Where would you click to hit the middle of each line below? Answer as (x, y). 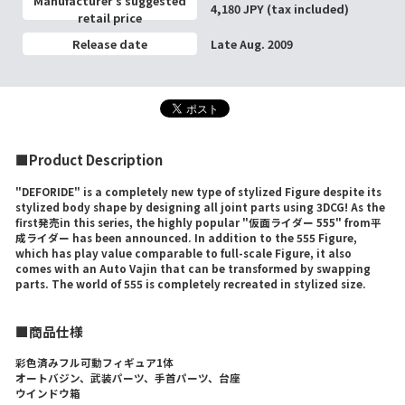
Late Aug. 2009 (251, 44)
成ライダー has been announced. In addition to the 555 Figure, (187, 238)
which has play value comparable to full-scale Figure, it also (184, 253)
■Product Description (89, 160)
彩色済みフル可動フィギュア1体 (95, 363)
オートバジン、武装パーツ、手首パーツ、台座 (128, 378)
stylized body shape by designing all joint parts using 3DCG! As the (201, 207)
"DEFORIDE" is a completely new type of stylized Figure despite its (199, 192)
